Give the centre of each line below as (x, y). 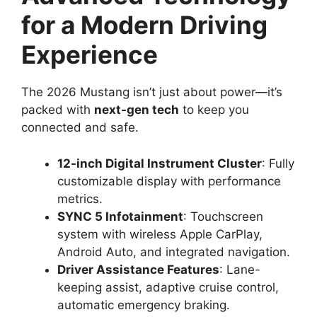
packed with (58, 110)
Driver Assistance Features (138, 269)
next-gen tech (137, 110)
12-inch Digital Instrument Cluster (160, 163)
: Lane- (240, 269)
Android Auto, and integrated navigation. (174, 252)
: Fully (278, 163)
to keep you (214, 110)
